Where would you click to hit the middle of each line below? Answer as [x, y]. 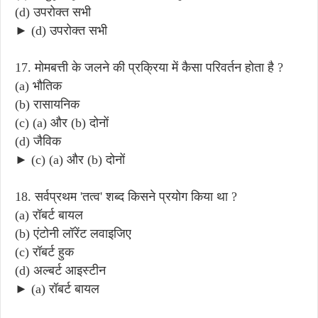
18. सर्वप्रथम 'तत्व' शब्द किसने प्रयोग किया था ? [126, 196]
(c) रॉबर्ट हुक [44, 252]
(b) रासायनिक [47, 104]
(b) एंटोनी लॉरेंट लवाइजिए [73, 233]
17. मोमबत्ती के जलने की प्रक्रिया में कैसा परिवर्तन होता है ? [149, 67]
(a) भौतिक [38, 86]
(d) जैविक [38, 141]
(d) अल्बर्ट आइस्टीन [60, 270]
